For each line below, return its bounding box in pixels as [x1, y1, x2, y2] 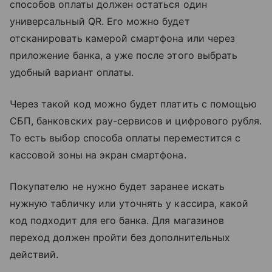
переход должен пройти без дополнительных [10, 231, 230, 243]
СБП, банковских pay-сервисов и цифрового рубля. [10, 114, 262, 127]
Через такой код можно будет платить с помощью [10, 97, 257, 110]
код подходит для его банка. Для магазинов [10, 214, 224, 226]
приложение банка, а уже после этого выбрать [10, 49, 238, 61]
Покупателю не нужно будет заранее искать [10, 180, 225, 192]
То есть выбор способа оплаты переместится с [10, 131, 241, 144]
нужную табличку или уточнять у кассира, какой [10, 197, 249, 209]
